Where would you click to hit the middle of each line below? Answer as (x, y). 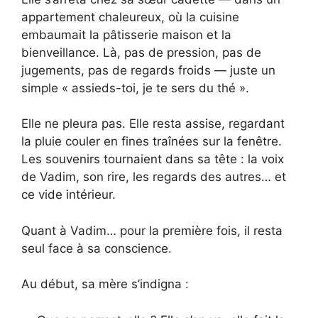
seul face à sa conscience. (97, 248)
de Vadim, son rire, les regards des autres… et (154, 177)
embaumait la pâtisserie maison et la (126, 34)
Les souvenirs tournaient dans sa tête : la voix (153, 159)
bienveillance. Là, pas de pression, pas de (141, 52)
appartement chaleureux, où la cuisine (130, 17)
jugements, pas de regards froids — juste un (148, 70)
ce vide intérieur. (68, 195)
